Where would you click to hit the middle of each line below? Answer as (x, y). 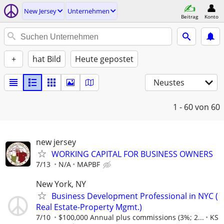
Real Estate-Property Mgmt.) (89, 207)
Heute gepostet (104, 59)
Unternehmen (88, 11)
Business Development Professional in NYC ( (135, 196)
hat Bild (47, 59)
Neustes (169, 82)
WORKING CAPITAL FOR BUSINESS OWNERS (132, 154)
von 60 (207, 107)
